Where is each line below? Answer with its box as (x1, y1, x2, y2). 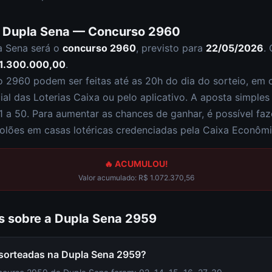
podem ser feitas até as (30, 75, 145, 87)
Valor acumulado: (78, 173, 138, 182)
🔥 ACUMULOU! (104, 158, 168, 169)
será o (28, 42, 63, 54)
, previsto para (136, 42, 206, 54)
